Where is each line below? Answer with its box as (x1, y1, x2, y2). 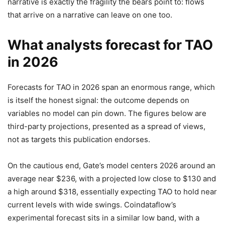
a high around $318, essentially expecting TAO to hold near (8, 187, 217, 197)
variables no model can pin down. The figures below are (8, 108, 206, 119)
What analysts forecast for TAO (8, 37, 213, 54)
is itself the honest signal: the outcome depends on (8, 95, 189, 105)
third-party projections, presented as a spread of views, (8, 122, 205, 132)
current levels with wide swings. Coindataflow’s (8, 200, 176, 210)
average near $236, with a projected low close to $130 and (8, 174, 216, 184)
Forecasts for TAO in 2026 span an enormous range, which (8, 82, 215, 92)
